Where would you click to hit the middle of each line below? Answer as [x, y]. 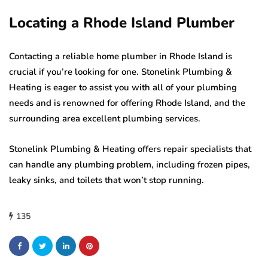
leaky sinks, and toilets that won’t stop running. [106, 180]
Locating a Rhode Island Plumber [122, 23]
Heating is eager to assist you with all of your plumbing [123, 88]
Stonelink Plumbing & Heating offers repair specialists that [130, 149]
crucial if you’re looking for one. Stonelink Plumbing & [121, 72]
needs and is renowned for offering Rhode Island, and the [127, 103]
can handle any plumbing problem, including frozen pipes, [130, 165]
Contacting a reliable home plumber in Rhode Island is [121, 57]
